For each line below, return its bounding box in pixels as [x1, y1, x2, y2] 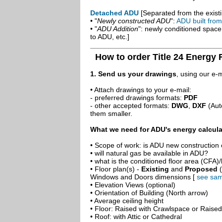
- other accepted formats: [90, 102, 171, 110]
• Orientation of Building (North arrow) [90, 189, 208, 197]
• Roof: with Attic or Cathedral [90, 213, 182, 221]
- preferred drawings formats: [90, 94, 184, 102]
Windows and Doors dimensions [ [90, 173, 197, 181]
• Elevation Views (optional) [90, 181, 175, 189]
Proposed [185, 165, 218, 173]
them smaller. [90, 110, 132, 117]
